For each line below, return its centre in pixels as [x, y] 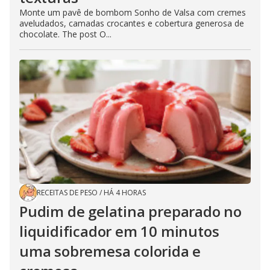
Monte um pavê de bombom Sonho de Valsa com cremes [133, 12]
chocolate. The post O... [65, 34]
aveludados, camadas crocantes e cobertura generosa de [132, 23]
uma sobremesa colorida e [110, 251]
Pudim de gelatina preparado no [130, 211]
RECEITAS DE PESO [67, 193]
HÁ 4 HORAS [125, 193]
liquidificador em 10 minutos [119, 231]
